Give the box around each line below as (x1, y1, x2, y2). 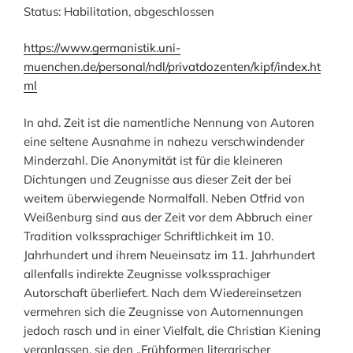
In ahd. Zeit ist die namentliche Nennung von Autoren (24, 114, 314, 130)
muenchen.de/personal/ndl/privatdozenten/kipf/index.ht (24, 59, 321, 75)
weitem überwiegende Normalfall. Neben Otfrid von (24, 190, 305, 206)
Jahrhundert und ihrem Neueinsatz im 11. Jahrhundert (24, 247, 315, 262)
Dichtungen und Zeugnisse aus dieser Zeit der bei (24, 171, 292, 187)
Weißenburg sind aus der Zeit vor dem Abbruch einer (24, 209, 312, 225)
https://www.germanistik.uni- (24, 40, 180, 56)
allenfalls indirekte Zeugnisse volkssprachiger (24, 266, 270, 281)
